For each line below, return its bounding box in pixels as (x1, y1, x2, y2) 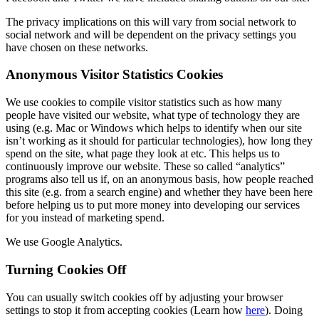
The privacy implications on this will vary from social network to (6, 15, 296, 28)
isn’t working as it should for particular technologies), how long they (6, 135, 313, 147)
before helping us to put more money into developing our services (6, 199, 300, 211)
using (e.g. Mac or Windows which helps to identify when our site (6, 122, 302, 135)
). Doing (265, 303, 303, 316)
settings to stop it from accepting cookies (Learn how (6, 303, 246, 316)
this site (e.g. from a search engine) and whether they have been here (6, 186, 313, 199)
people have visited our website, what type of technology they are (6, 109, 300, 122)
